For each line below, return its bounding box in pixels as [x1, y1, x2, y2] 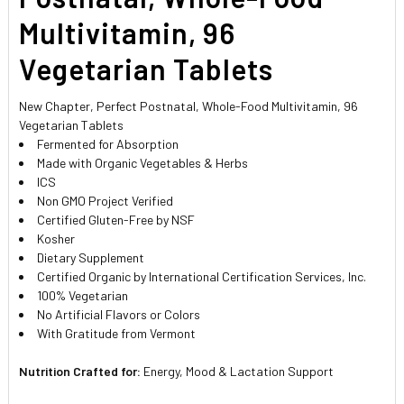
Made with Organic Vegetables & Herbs [37, 154, 249, 170]
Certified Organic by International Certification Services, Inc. [37, 268, 367, 284]
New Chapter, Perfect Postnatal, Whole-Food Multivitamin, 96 [19, 97, 359, 114]
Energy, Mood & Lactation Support [143, 363, 335, 379]
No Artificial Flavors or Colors [37, 306, 201, 322]
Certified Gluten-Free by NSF [37, 211, 196, 227]
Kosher [37, 230, 76, 246]
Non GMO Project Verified [37, 192, 174, 208]
